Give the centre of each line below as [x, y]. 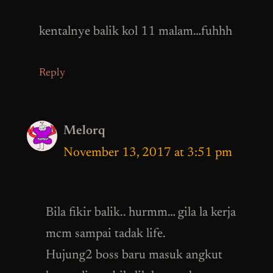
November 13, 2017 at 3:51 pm [148, 153]
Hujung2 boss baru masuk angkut [134, 256]
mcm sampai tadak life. [106, 235]
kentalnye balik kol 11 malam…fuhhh [136, 32]
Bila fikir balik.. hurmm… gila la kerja [141, 213]
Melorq [84, 131]
